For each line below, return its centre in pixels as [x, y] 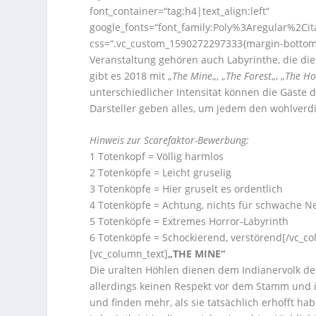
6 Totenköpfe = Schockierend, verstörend [186, 238]
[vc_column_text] [129, 254]
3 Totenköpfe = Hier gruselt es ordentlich [187, 189]
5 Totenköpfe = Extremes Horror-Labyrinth [189, 221]
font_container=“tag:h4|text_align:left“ [180, 11]
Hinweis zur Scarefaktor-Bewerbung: [170, 140]
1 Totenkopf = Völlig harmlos [157, 157]
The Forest [249, 76]
